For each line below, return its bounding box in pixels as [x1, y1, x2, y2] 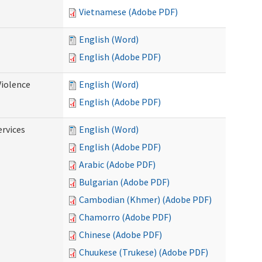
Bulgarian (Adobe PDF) [79, 176, 170, 188]
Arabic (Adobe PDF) [79, 158, 156, 170]
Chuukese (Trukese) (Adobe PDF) [79, 246, 208, 258]
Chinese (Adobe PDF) [79, 229, 162, 240]
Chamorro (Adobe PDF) [79, 211, 171, 223]
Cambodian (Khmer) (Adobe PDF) [79, 194, 212, 205]
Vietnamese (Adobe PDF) [79, 6, 178, 18]
